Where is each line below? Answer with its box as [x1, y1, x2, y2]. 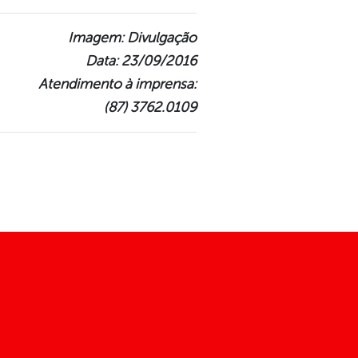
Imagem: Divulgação [68, 30, 197, 46]
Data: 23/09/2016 [86, 53, 197, 70]
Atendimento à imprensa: [38, 76, 197, 93]
